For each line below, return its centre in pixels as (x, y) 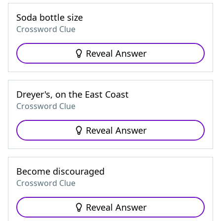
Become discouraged (60, 171)
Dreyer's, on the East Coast (73, 94)
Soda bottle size (50, 17)
